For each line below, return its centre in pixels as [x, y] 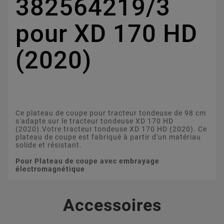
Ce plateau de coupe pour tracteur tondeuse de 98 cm [111, 113]
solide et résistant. [49, 145]
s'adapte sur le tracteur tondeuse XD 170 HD [94, 121]
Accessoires [112, 205]
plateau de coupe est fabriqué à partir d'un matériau [108, 137]
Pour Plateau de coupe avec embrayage [87, 161]
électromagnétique [50, 169]
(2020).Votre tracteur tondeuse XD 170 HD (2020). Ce [111, 129]
